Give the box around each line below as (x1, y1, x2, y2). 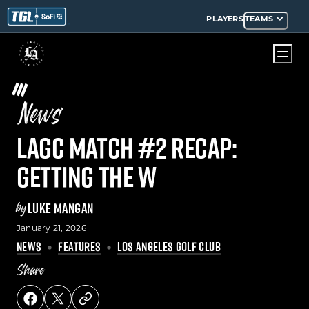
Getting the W (17, 163, 157, 192)
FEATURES (58, 241, 101, 253)
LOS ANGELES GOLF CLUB (117, 241, 221, 253)
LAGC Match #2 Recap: (17, 134, 237, 163)
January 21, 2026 (17, 223, 86, 233)
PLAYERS (206, 13, 243, 23)
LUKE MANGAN (27, 201, 94, 215)
